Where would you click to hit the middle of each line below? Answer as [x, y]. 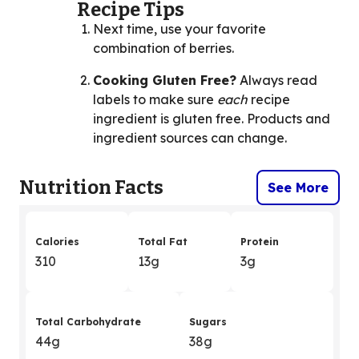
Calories [57, 242]
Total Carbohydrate [88, 322]
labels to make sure [155, 100]
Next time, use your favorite [179, 29]
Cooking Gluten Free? [165, 81]
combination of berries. [163, 48]
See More [298, 188]
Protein [260, 242]
